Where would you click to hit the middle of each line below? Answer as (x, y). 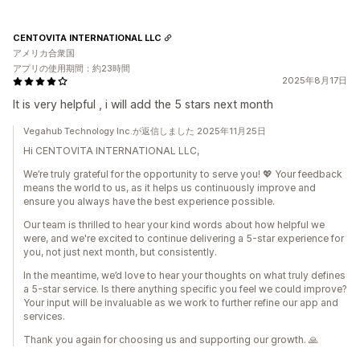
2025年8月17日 (315, 80)
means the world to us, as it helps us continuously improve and (170, 188)
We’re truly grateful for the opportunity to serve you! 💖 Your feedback (183, 174)
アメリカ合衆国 (44, 53)
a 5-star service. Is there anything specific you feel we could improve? (185, 289)
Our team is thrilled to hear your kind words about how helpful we (174, 225)
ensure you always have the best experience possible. (149, 201)
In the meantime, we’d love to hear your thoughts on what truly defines (184, 275)
